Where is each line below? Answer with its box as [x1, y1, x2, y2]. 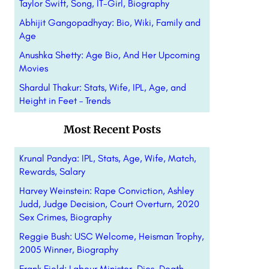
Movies [19, 62, 48, 74]
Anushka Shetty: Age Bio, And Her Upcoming [19, 49, 200, 61]
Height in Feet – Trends [19, 95, 110, 106]
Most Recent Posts [64, 122, 162, 136]
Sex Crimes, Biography [19, 211, 112, 223]
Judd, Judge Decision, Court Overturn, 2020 [19, 198, 199, 210]
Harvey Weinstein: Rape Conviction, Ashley [19, 185, 194, 196]
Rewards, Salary [19, 166, 85, 177]
